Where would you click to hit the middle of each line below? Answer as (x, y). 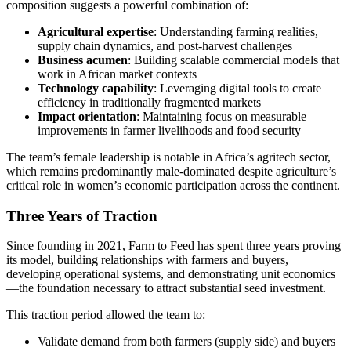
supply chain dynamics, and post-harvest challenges (165, 45)
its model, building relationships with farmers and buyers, (147, 260)
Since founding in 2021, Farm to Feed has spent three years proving (174, 246)
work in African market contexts (117, 74)
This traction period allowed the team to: (106, 315)
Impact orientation (87, 116)
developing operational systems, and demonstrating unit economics (171, 274)
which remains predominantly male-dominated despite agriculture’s (171, 171)
